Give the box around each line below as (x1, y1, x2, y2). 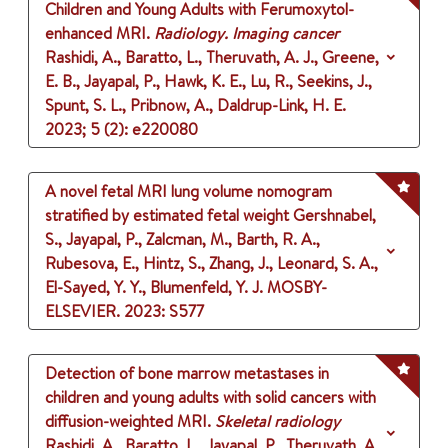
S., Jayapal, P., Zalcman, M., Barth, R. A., (45, 228, 320, 251)
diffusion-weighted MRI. (45, 410, 211, 433)
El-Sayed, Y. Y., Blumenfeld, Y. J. (45, 276, 263, 299)
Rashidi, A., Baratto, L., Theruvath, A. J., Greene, (45, 46, 379, 69)
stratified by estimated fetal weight (45, 204, 289, 227)
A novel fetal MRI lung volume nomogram (45, 180, 332, 203)
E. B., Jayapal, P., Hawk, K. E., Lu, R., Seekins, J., (45, 70, 372, 93)
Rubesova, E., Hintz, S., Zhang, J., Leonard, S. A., (45, 252, 378, 275)
